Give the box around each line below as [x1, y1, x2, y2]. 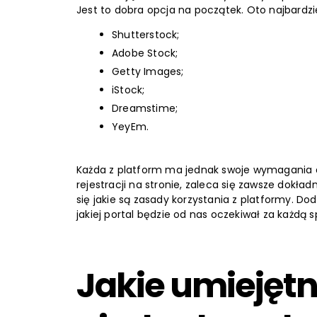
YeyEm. [112, 120, 149, 134]
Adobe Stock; [112, 46, 178, 61]
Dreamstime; [112, 101, 178, 116]
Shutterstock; [112, 28, 180, 42]
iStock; [112, 83, 145, 98]
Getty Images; [112, 64, 184, 79]
